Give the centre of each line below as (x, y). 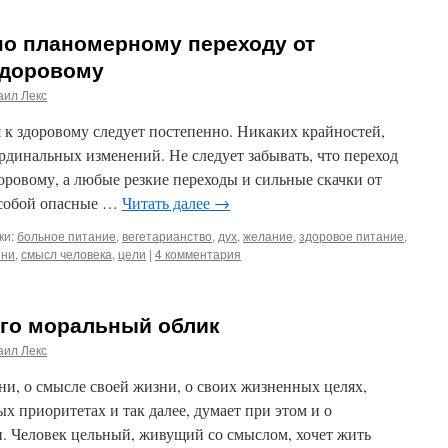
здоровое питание (351, 235)
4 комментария (198, 253)
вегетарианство (167, 235)
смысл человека (66, 253)
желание (268, 235)
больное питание (66, 235)
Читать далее (168, 202)
